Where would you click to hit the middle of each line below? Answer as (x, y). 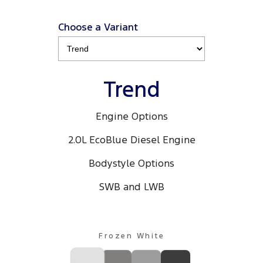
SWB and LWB (131, 187)
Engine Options (131, 117)
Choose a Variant (98, 27)
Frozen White (131, 236)
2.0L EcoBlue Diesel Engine (131, 140)
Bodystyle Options (131, 163)
